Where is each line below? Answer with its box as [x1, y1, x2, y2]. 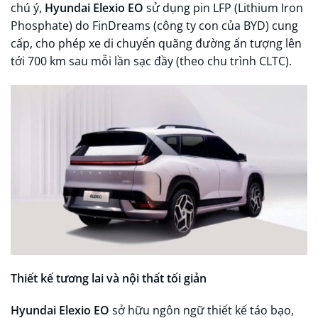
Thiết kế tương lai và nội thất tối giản [11, 270, 207, 286]
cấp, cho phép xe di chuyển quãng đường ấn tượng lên [11, 35, 302, 51]
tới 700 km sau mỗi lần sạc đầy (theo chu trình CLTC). [11, 53, 292, 69]
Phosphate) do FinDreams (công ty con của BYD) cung [11, 18, 298, 33]
